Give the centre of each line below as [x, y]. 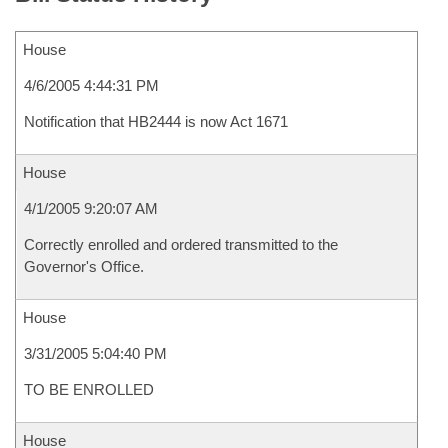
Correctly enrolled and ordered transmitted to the [181, 244]
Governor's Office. [84, 266]
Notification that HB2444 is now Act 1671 [156, 121]
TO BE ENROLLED [89, 389]
